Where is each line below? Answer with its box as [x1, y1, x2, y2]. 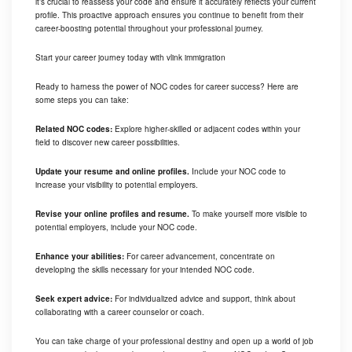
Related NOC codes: [35, 123, 112, 134]
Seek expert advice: [35, 292, 112, 304]
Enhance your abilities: [35, 250, 126, 262]
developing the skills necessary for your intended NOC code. [35, 263, 255, 275]
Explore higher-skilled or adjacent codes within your [112, 123, 300, 134]
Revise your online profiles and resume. [35, 207, 189, 219]
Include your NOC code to [189, 165, 286, 177]
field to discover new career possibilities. [35, 136, 180, 148]
